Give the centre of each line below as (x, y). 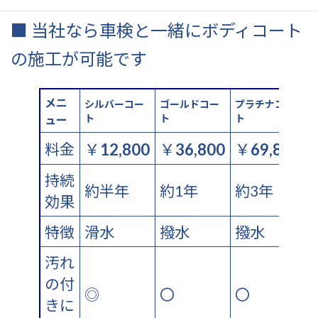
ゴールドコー (190, 104)
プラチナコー (265, 104)
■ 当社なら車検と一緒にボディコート (157, 30)
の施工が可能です (79, 58)
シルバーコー (115, 104)
